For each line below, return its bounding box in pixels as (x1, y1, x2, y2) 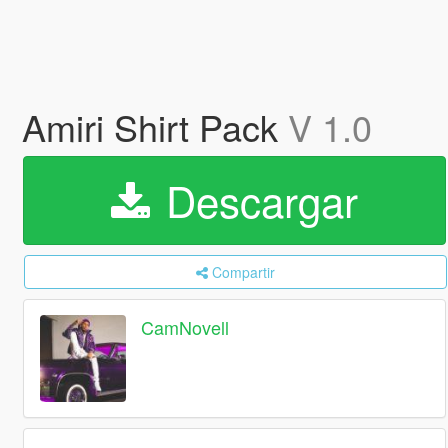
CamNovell (141, 314, 230, 341)
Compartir (211, 262, 275, 282)
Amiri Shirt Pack (21, 101, 288, 152)
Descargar (153, 170, 358, 230)
